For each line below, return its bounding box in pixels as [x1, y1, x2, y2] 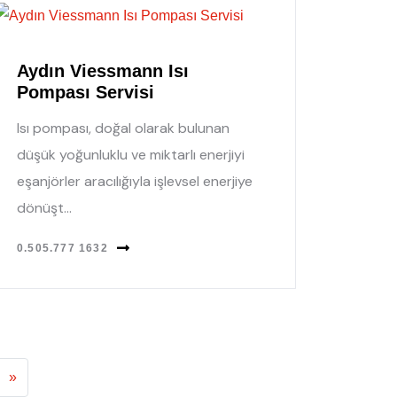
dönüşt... [17, 198, 72, 217]
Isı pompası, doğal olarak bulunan [17, 118, 230, 137]
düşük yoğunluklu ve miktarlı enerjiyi [17, 144, 245, 164]
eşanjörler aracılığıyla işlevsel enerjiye [17, 171, 253, 191]
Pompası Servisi [17, 82, 154, 102]
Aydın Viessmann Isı [17, 60, 189, 81]
